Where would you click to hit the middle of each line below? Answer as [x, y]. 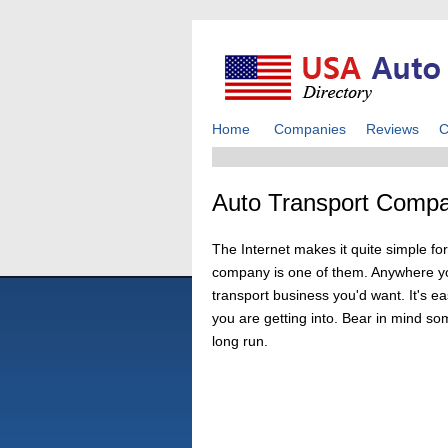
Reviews [392, 129]
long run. [240, 341]
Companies [310, 129]
